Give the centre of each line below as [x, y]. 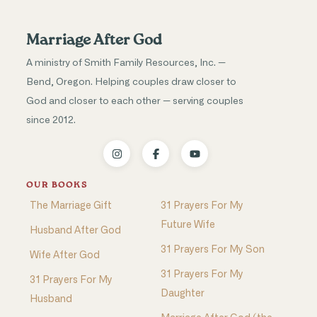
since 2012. [51, 121]
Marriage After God [93, 41]
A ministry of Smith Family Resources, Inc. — [126, 63]
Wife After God [64, 256]
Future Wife [188, 225]
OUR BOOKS [57, 186]
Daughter [183, 294]
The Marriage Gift [70, 206]
